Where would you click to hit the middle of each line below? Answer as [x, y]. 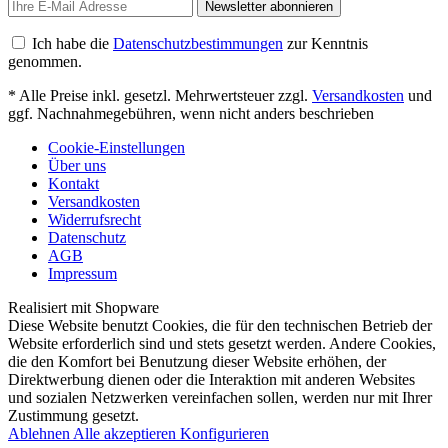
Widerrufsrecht [94, 219]
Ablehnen [40, 433]
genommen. [45, 61]
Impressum [82, 273]
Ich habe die [72, 43]
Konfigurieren [224, 433]
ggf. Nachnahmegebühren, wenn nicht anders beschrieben [191, 113]
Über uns [77, 165]
